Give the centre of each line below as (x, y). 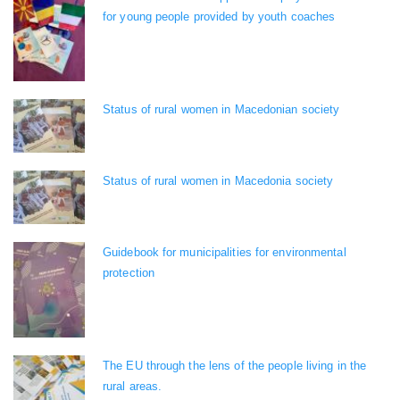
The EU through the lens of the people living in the (235, 365)
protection (129, 272)
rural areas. (133, 386)
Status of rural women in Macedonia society (218, 180)
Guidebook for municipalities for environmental (225, 252)
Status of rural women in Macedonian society (221, 109)
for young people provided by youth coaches (219, 17)
